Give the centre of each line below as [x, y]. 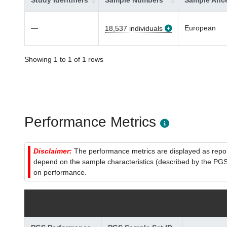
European [200, 28]
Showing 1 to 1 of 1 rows [64, 59]
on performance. [60, 172]
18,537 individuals [134, 28]
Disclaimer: [54, 151]
